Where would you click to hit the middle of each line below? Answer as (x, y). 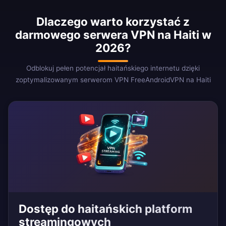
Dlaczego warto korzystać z (113, 22)
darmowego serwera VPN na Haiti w (113, 35)
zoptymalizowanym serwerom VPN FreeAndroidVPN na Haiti (113, 80)
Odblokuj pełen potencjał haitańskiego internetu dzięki (113, 68)
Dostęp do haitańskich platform (105, 209)
